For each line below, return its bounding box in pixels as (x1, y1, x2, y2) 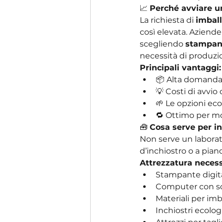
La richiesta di (140, 15, 196, 25)
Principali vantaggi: (140, 62, 221, 72)
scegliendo (140, 39, 185, 49)
